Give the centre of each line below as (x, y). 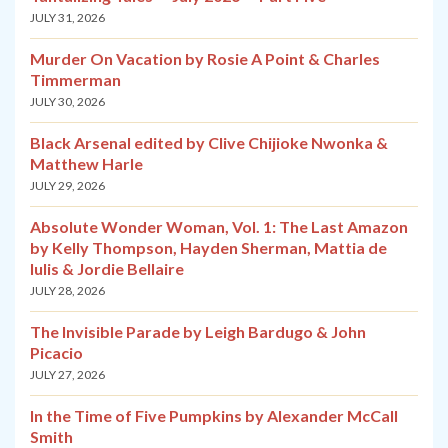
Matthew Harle (86, 164)
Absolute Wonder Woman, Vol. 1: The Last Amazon (219, 227)
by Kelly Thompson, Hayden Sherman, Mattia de (208, 248)
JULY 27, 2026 (67, 375)
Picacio (56, 353)
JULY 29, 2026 (67, 186)
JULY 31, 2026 (67, 18)
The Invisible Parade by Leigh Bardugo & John (198, 332)
